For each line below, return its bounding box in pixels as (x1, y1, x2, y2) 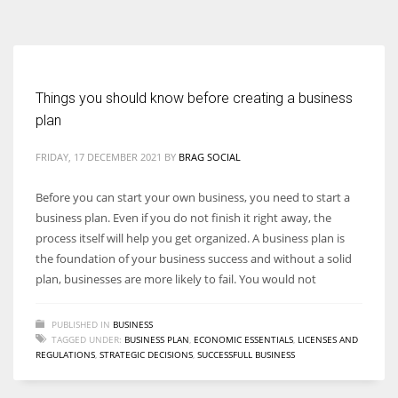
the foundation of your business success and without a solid (36, 250, 352, 267)
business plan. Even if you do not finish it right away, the (36, 209, 331, 226)
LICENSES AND (298, 332, 358, 346)
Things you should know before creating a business (36, 89, 353, 107)
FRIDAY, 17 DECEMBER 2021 (36, 149, 162, 163)
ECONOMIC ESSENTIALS (194, 332, 293, 346)
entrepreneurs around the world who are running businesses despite (13, 13, 377, 30)
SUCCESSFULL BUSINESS (197, 347, 295, 361)
